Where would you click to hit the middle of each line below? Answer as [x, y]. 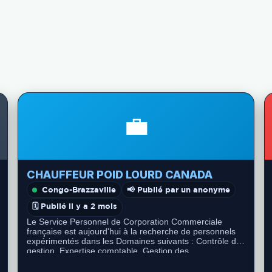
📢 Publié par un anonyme [179, 189]
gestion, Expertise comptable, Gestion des [108, 251]
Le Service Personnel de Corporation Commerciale [125, 222]
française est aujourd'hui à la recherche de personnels [131, 231]
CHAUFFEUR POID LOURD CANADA [120, 175]
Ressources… [54, 260]
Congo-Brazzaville [79, 189]
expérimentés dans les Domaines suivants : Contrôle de [134, 241]
